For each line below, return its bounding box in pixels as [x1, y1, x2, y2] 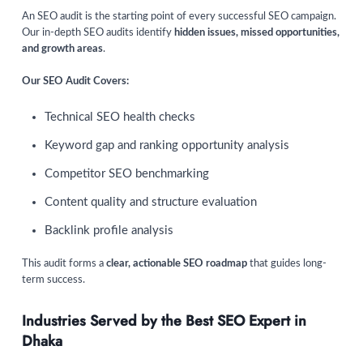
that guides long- [247, 258, 327, 269]
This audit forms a [22, 258, 106, 269]
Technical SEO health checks [45, 111, 195, 124]
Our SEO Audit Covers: [22, 76, 129, 88]
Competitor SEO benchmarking [45, 168, 209, 181]
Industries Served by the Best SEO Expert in [22, 310, 306, 331]
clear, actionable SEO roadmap [106, 258, 247, 269]
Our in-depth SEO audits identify [22, 28, 174, 39]
